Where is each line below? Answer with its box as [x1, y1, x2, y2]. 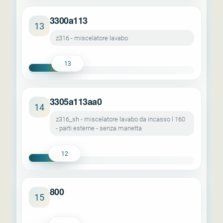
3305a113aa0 [50, 95, 102, 108]
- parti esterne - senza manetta [56, 123, 142, 132]
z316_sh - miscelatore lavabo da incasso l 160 [56, 114, 185, 123]
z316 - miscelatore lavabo [56, 33, 128, 42]
